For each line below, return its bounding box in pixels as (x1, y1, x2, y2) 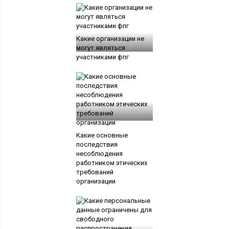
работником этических (76, 159, 147, 167)
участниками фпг (76, 53, 129, 61)
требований (76, 168, 113, 176)
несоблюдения (76, 150, 123, 158)
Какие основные (76, 131, 128, 140)
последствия (76, 141, 118, 149)
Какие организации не (76, 35, 144, 43)
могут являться (76, 44, 125, 52)
